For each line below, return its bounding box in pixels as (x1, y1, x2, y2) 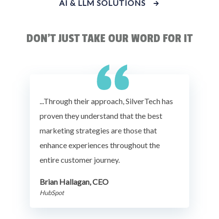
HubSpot (40, 188, 64, 197)
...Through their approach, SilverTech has (40, 96, 173, 106)
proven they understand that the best (40, 110, 162, 120)
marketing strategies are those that (40, 125, 157, 135)
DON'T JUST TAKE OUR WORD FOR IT (26, 31, 193, 45)
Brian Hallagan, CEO (40, 176, 109, 186)
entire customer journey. (40, 154, 120, 164)
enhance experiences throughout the (40, 140, 160, 150)
